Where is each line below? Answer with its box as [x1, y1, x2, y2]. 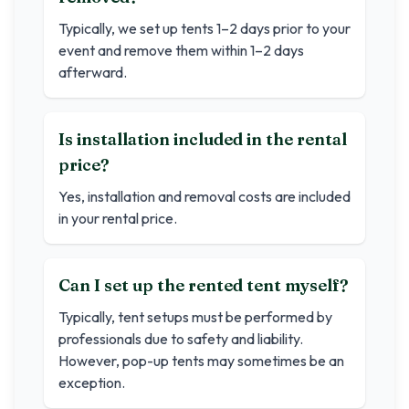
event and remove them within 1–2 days [58, 41, 304, 59]
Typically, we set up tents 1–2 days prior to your [58, 19, 351, 37]
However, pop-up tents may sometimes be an [58, 351, 344, 370]
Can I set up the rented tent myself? [58, 275, 349, 296]
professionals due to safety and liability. [58, 330, 303, 348]
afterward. [58, 63, 127, 81]
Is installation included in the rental [58, 129, 347, 150]
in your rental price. [58, 209, 177, 227]
